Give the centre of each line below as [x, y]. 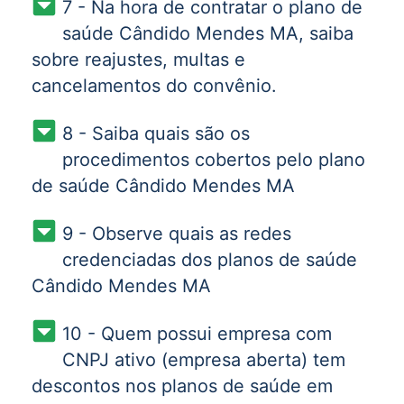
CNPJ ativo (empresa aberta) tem [203, 360]
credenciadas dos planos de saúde [209, 260]
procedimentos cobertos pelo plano [213, 160]
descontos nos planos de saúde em [182, 386]
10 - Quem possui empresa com [197, 334]
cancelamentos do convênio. [154, 86]
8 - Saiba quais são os [156, 134]
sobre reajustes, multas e [138, 60]
